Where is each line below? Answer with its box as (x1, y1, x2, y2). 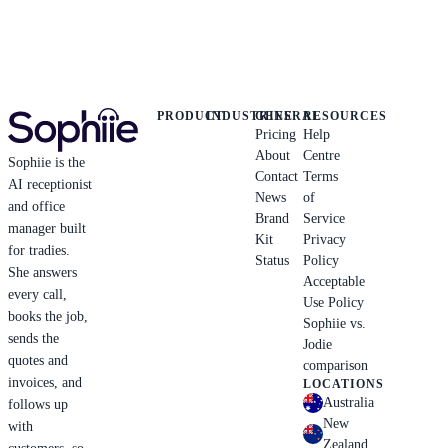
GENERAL (254, 109, 322, 124)
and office (8, 198, 65, 214)
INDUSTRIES (205, 109, 292, 124)
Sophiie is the (8, 154, 85, 170)
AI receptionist (8, 176, 92, 192)
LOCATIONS (303, 377, 384, 392)
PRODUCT (157, 109, 225, 124)
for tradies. (8, 242, 70, 258)
